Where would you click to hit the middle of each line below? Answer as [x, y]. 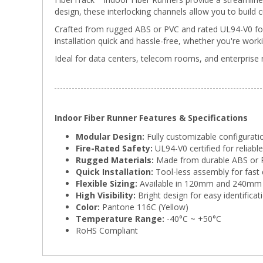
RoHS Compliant [107, 231]
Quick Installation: [114, 172]
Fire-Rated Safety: [114, 149]
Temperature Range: [120, 219]
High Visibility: [106, 195]
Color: [88, 207]
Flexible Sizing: [107, 184]
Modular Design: [110, 137]
